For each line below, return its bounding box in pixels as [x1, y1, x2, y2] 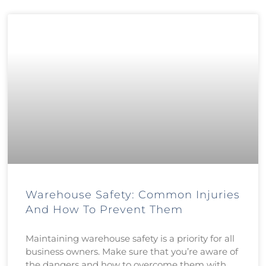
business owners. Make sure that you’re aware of [26, 246, 239, 258]
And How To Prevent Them [26, 203, 183, 217]
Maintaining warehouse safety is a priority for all [26, 233, 235, 245]
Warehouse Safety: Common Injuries [26, 188, 240, 202]
